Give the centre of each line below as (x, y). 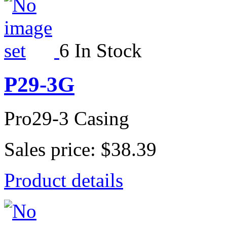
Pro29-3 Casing (67, 119)
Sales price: (52, 149)
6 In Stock (101, 51)
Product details (64, 180)
